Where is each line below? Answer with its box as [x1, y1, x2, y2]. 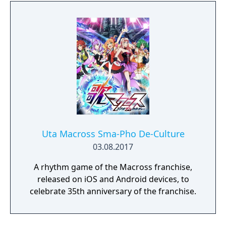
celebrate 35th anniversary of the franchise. [30, 186, 196, 197]
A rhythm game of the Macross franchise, [34, 161, 192, 173]
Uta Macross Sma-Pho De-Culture [41, 128, 185, 140]
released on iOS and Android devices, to [37, 174, 189, 185]
